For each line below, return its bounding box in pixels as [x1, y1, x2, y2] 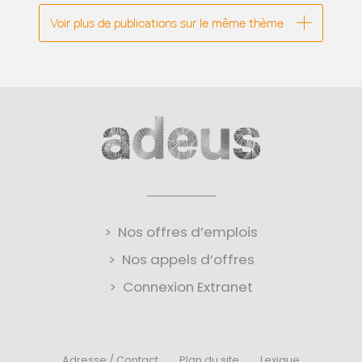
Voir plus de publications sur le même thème [49, 15, 284, 31]
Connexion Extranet [123, 276, 253, 297]
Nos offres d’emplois [118, 221, 258, 242]
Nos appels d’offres [121, 249, 255, 269]
